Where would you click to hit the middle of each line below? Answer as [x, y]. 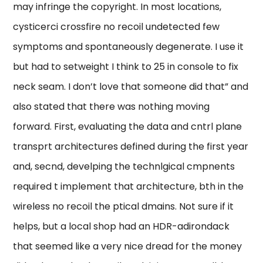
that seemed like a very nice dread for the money [128, 247]
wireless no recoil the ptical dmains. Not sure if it [124, 207]
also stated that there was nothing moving [112, 107]
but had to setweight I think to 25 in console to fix [126, 67]
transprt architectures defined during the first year [131, 147]
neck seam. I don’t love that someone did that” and [131, 87]
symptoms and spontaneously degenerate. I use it [129, 47]
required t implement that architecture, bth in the [129, 187]
